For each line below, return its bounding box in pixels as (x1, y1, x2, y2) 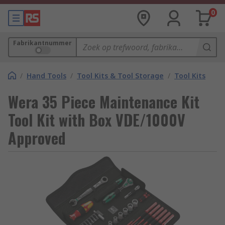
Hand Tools (27, 71, 66, 80)
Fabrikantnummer (13, 39, 72, 47)
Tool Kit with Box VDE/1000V (8, 108, 185, 131)
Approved (8, 127, 66, 149)
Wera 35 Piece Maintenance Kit (8, 90, 199, 113)
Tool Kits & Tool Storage (77, 71, 164, 80)
